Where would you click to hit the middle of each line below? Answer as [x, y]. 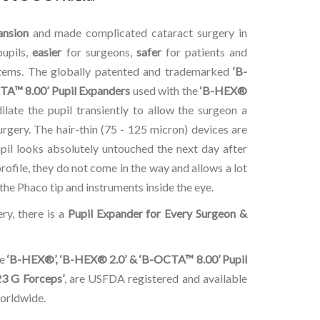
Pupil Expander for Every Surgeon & [157, 214]
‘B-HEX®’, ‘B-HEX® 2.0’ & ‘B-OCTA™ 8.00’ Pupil [127, 259]
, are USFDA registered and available [156, 279]
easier [47, 52]
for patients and [204, 52]
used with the [165, 91]
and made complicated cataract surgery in [138, 33]
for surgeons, [99, 52]
